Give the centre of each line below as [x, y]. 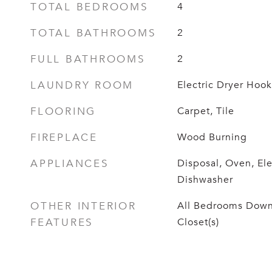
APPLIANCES [70, 164]
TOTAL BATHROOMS [93, 33]
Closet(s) [198, 222]
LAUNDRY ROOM [82, 85]
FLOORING [63, 111]
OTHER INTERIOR [83, 206]
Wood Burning [212, 137]
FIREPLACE [64, 138]
